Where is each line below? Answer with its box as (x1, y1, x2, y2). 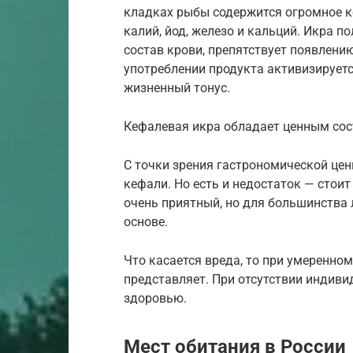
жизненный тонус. (124, 80, 230, 95)
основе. (124, 214, 168, 229)
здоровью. (124, 290, 187, 306)
